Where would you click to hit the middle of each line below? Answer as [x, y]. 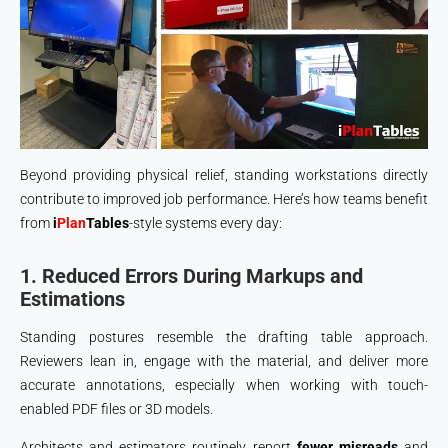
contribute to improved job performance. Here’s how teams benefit [224, 199]
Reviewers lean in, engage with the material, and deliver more [224, 361]
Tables [107, 223]
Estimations [72, 299]
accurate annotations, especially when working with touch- [224, 385]
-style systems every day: [205, 223]
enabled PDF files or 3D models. [116, 409]
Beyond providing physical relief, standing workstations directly [224, 175]
